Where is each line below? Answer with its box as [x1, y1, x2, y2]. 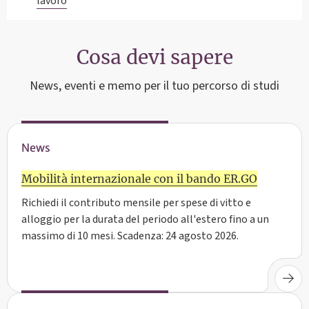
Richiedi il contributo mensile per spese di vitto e [21, 195, 251, 211]
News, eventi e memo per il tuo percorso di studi [30, 77, 279, 94]
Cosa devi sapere [76, 44, 233, 70]
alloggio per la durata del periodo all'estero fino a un [21, 212, 269, 228]
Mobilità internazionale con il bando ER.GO [21, 172, 257, 186]
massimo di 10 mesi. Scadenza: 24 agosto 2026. [21, 228, 239, 244]
